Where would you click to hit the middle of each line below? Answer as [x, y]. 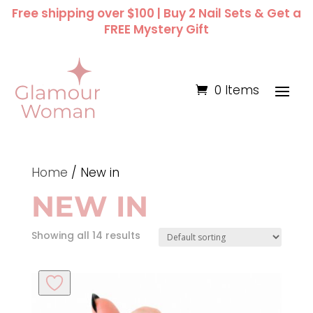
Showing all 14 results [86, 235]
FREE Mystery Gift [156, 29]
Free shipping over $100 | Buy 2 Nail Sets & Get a [156, 13]
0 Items [236, 90]
